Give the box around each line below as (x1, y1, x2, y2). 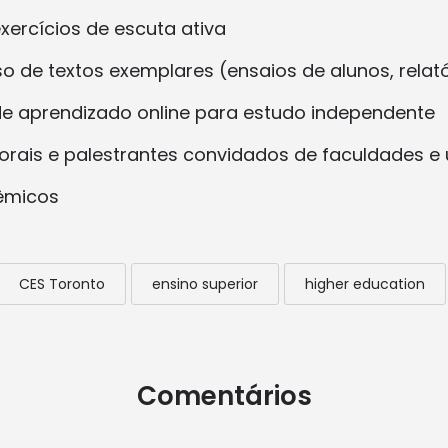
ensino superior (151, 274, 258, 295)
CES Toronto (18, 274, 105, 295)
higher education (304, 274, 425, 295)
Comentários (136, 378, 312, 415)
